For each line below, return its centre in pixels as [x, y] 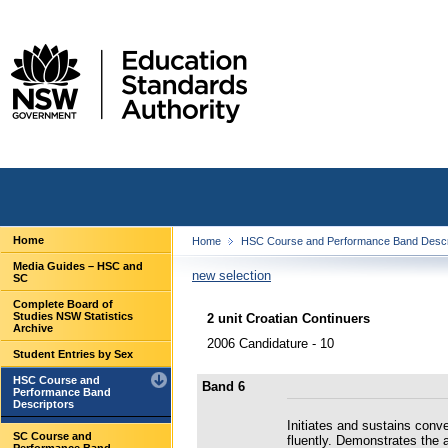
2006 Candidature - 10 [270, 343]
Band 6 [223, 386]
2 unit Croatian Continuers [288, 318]
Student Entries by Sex [73, 354]
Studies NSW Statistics [73, 316]
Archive [33, 328]
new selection [231, 275]
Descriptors [43, 404]
